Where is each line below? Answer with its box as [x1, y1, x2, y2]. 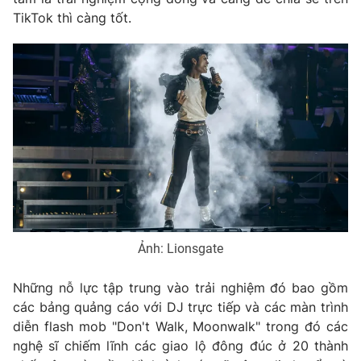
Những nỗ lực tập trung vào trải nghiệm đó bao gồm [13, 279, 348, 296]
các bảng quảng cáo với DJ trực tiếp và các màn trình [13, 298, 348, 315]
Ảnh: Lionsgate [138, 240, 223, 256]
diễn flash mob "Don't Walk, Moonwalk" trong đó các [13, 317, 348, 334]
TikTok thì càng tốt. [13, 9, 131, 26]
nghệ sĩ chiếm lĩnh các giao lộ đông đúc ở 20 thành [13, 337, 348, 354]
